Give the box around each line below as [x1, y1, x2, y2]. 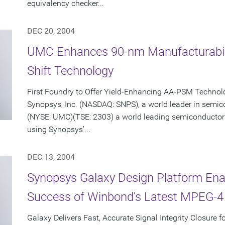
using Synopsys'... [27, 125, 90, 135]
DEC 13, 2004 [27, 152, 75, 162]
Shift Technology [27, 64, 114, 78]
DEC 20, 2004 [27, 26, 75, 36]
